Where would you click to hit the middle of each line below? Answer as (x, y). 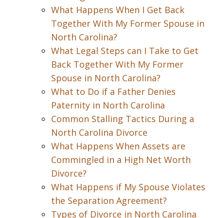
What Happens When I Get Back (118, 10)
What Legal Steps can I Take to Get (125, 51)
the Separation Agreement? (109, 200)
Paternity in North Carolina (108, 105)
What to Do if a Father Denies (113, 91)
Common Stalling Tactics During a (123, 119)
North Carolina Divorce (99, 132)
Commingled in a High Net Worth (121, 160)
